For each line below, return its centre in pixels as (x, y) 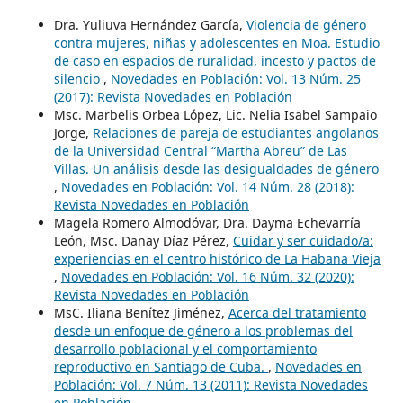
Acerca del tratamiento (297, 312)
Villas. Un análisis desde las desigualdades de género (216, 168)
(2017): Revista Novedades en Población (173, 96)
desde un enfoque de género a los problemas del (203, 330)
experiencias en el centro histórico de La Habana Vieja (217, 258)
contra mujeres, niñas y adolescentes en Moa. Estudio (216, 42)
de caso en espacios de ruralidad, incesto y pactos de (215, 60)
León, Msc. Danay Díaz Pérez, (143, 240)
